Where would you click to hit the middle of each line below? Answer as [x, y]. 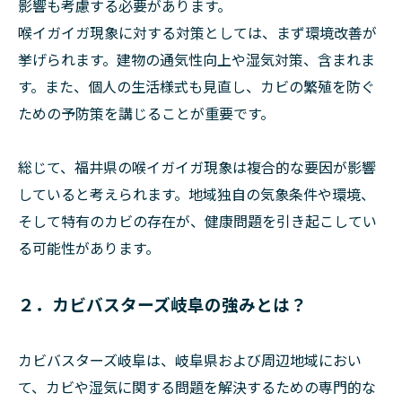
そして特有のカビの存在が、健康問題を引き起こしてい [197, 221]
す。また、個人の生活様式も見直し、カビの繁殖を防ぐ [197, 86]
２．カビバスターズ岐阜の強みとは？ [162, 304]
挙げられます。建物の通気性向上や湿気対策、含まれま [197, 59]
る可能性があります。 [89, 248]
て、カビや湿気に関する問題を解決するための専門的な [197, 387]
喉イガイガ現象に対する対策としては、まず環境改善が [197, 32]
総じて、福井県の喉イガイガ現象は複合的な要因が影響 [197, 167]
